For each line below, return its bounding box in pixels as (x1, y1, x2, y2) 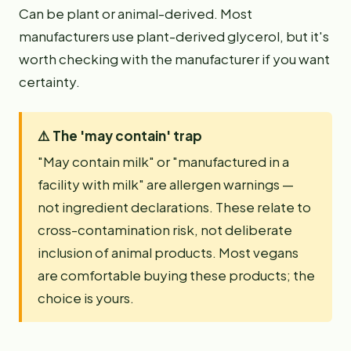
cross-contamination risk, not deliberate (38, 221, 292, 238)
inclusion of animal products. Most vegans (38, 244, 299, 261)
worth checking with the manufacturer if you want (19, 50, 330, 67)
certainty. (19, 73, 80, 90)
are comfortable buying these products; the (38, 266, 315, 284)
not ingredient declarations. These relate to (38, 198, 311, 215)
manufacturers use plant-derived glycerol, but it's (19, 27, 329, 45)
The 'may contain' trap (52, 127, 202, 144)
